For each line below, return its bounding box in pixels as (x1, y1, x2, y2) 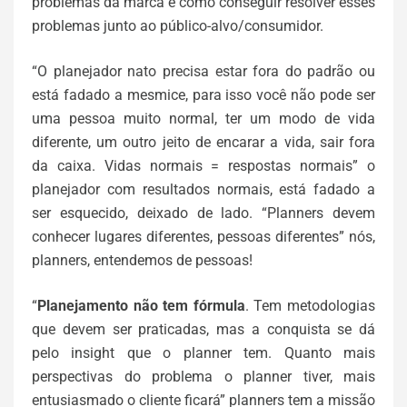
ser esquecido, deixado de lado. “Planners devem (32, 204, 375, 222)
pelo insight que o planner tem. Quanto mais (32, 344, 375, 362)
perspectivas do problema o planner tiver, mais (32, 368, 375, 385)
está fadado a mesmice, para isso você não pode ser (32, 86, 375, 104)
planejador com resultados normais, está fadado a (32, 181, 375, 198)
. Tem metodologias (244, 297, 376, 314)
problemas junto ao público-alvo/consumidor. (32, 17, 323, 35)
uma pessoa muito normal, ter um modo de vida (32, 110, 375, 127)
